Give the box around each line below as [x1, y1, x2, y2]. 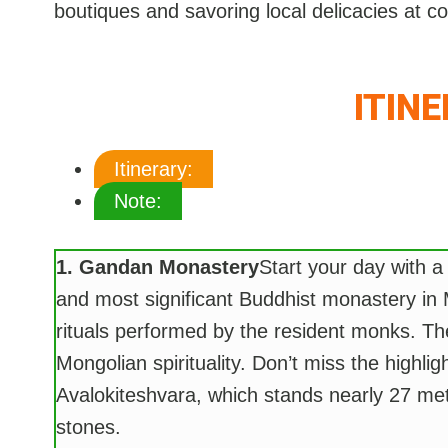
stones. [55, 416, 121, 439]
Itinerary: [113, 158, 193, 181]
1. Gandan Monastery [55, 256, 259, 279]
